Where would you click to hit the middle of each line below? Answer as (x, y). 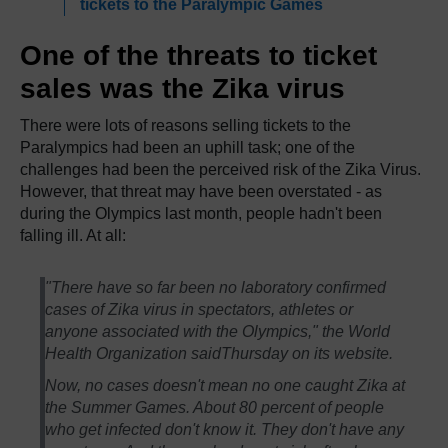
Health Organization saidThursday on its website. (219, 353)
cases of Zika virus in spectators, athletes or (199, 309)
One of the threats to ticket (198, 55)
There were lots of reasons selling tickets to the (185, 125)
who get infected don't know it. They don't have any (225, 429)
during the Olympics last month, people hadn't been (201, 213)
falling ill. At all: (73, 235)
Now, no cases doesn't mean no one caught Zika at (225, 385)
